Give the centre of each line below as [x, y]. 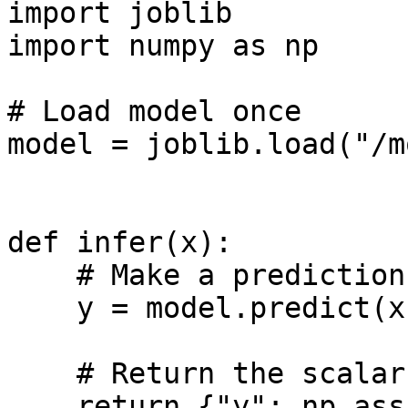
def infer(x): [120, 242]
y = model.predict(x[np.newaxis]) [42, 308]
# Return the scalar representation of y [42, 373]
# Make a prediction [42, 275]
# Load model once [154, 111]
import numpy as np [163, 46]
